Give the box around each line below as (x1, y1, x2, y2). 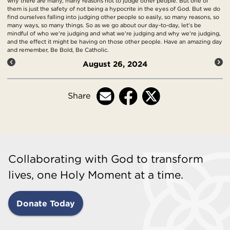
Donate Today (16, 198, 75, 209)
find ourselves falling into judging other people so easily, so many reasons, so (7, 13, 219, 21)
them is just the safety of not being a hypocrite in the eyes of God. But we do (7, 5, 220, 13)
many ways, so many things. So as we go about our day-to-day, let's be (7, 22, 201, 29)
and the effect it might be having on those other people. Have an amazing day (7, 38, 222, 46)
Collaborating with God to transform (8, 152, 203, 166)
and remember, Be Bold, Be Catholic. (7, 46, 109, 54)
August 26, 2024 (83, 59, 147, 69)
